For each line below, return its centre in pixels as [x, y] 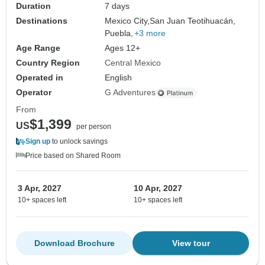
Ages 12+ [123, 48]
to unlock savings [79, 142]
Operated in [40, 78]
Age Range [38, 48]
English [119, 78]
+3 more [150, 33]
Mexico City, [127, 21]
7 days [117, 6]
